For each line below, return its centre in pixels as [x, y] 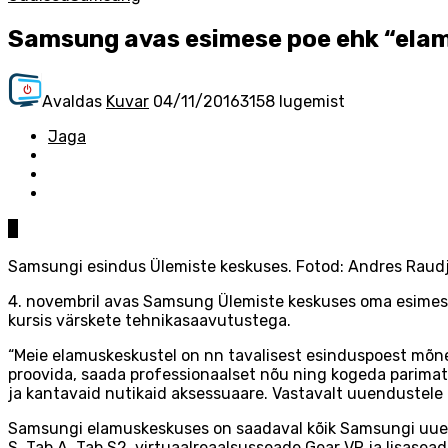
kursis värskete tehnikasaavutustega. [149, 320]
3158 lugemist [292, 101]
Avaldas [74, 101]
